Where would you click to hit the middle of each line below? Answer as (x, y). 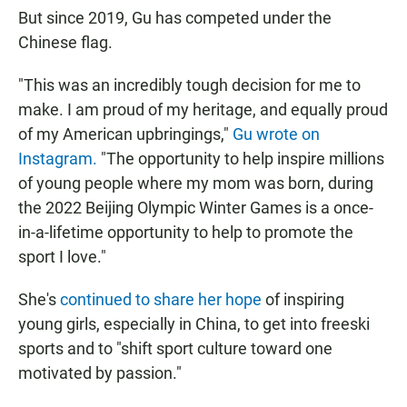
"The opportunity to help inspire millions (241, 159)
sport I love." (62, 257)
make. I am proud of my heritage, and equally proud (203, 110)
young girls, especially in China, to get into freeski (194, 324)
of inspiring (303, 300)
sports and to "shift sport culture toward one (175, 349)
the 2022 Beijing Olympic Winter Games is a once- (196, 208)
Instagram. (58, 159)
